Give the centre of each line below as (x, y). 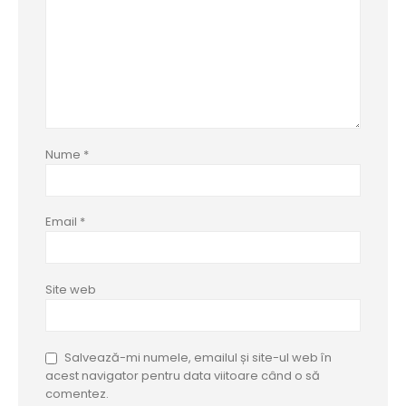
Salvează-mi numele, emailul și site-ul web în (198, 358)
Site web (71, 290)
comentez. (77, 394)
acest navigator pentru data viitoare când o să (183, 376)
